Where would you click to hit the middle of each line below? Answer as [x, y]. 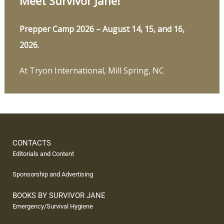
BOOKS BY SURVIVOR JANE [59, 196]
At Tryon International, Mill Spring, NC [91, 71]
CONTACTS [32, 143]
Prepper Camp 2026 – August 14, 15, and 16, [102, 29]
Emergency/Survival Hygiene [53, 206]
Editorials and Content [43, 154]
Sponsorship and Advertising [53, 174]
